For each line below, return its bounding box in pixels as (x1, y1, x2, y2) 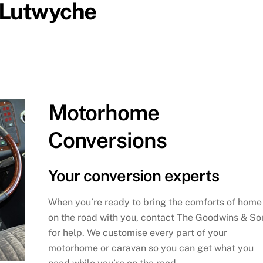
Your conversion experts (48, 166, 219, 186)
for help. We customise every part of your (48, 227, 227, 238)
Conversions (48, 127, 167, 153)
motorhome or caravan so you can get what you (48, 242, 254, 254)
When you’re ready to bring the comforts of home (48, 196, 262, 208)
